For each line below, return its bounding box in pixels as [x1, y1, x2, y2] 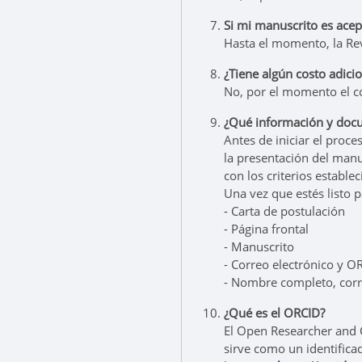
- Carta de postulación [224, 203, 345, 219]
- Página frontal [224, 221, 309, 237]
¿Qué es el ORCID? [224, 305, 325, 321]
